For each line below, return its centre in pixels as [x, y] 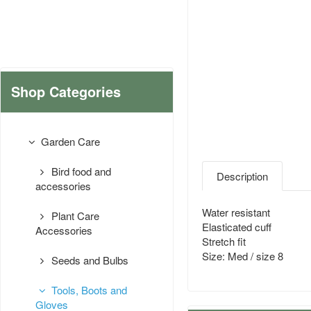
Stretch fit [224, 242]
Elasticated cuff [237, 227]
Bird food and [80, 171]
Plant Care [74, 216]
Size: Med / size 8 [243, 256]
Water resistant [236, 212]
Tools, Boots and [88, 290]
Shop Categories [66, 92]
